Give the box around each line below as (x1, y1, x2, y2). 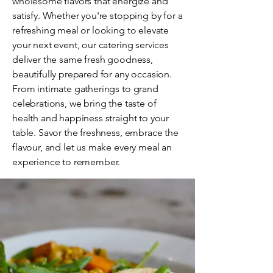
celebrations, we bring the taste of (12, 97, 157, 109)
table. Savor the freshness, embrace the (12, 127, 179, 138)
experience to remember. (12, 156, 123, 168)
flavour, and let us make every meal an (12, 141, 172, 153)
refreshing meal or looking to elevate (12, 24, 169, 36)
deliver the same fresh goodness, (12, 54, 153, 65)
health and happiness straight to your (12, 112, 169, 124)
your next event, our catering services (12, 39, 169, 51)
